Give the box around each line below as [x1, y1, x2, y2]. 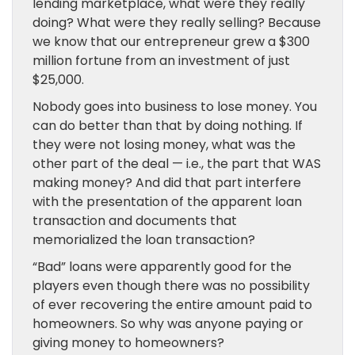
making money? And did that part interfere [32, 174, 301, 192]
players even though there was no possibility [32, 277, 310, 295]
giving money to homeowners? [32, 334, 224, 352]
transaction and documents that [32, 212, 237, 230]
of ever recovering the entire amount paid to [32, 296, 312, 314]
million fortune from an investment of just [32, 52, 290, 70]
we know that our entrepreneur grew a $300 [32, 32, 310, 51]
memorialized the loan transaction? [32, 231, 255, 249]
